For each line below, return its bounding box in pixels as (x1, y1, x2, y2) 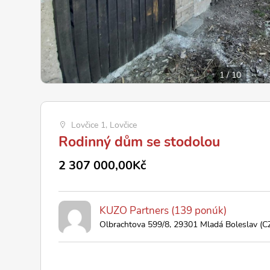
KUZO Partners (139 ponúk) (99, 203, 227, 218)
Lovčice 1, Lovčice (71, 119, 137, 131)
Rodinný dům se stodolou (58, 132, 220, 151)
